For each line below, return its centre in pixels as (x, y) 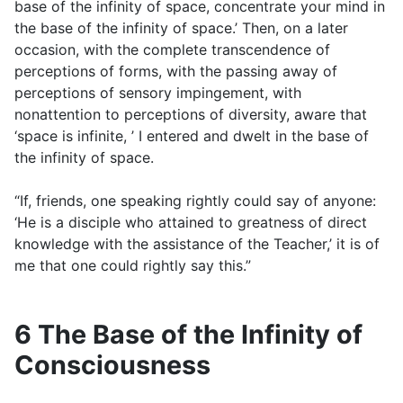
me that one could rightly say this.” (133, 266)
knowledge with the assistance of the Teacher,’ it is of (197, 244)
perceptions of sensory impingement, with (158, 93)
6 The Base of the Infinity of (188, 335)
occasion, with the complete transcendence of (172, 50)
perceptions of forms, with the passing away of (176, 72)
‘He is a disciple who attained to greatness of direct (191, 223)
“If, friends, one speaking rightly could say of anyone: (195, 201)
